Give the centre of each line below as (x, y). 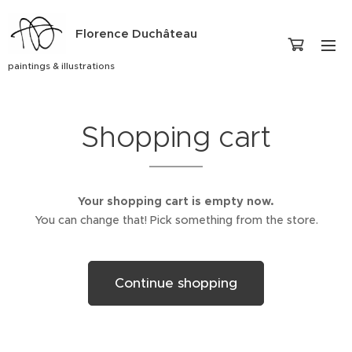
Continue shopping (176, 283)
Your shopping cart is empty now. (176, 201)
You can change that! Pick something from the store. (176, 220)
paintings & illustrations (61, 65)
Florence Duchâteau (136, 33)
